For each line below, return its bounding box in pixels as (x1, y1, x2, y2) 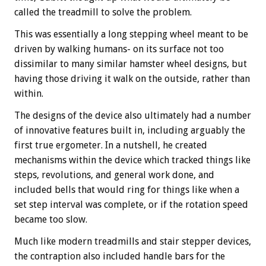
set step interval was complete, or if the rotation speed (14, 199, 248, 211)
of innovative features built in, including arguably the (14, 125, 245, 137)
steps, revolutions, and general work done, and (14, 169, 214, 181)
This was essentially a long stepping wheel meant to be (14, 28, 248, 40)
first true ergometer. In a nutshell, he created (14, 140, 207, 151)
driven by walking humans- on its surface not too (14, 43, 224, 55)
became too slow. (14, 214, 87, 226)
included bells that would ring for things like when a (14, 184, 239, 196)
